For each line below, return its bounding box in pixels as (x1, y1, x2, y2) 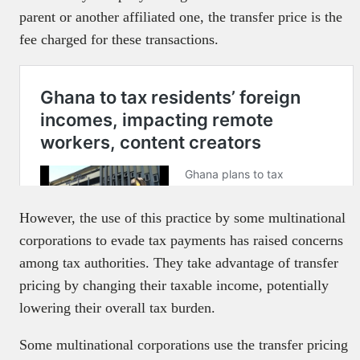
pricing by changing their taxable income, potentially (19, 276, 329, 293)
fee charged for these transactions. (19, 31, 219, 47)
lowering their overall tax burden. (19, 299, 219, 316)
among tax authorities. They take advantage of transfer (19, 254, 338, 271)
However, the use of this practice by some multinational (19, 209, 346, 226)
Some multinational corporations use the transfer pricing (19, 336, 348, 353)
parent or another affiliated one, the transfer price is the (19, 8, 342, 25)
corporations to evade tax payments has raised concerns (19, 231, 343, 248)
